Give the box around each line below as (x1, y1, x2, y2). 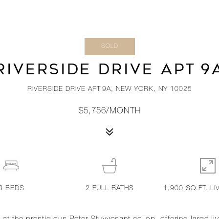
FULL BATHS (92, 185, 134, 192)
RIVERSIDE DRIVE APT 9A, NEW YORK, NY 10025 (27, 86, 192, 93)
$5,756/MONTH (78, 108, 141, 116)
